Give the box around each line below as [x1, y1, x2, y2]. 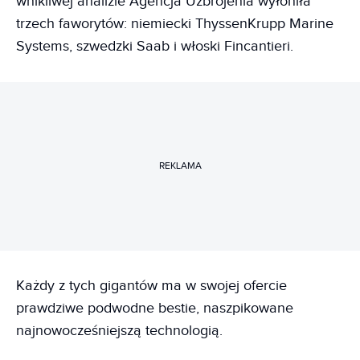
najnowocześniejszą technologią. [16, 321, 223, 339]
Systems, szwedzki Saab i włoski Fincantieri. [16, 37, 293, 55]
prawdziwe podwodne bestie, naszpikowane [16, 299, 293, 317]
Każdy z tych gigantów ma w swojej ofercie [16, 276, 287, 294]
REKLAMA [158, 160, 202, 172]
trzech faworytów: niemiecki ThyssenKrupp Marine [16, 14, 333, 32]
